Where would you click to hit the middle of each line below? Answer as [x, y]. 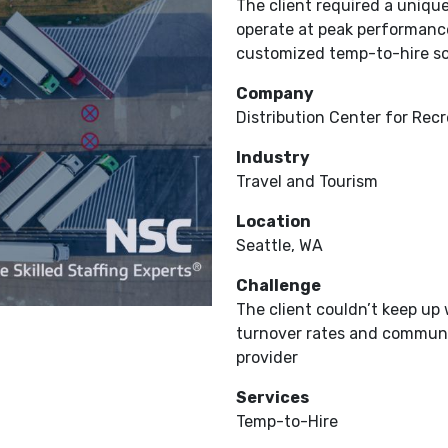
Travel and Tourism [306, 181]
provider [266, 357]
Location [273, 221]
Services [272, 397]
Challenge [278, 285]
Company [274, 93]
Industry [272, 157]
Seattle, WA [279, 245]
